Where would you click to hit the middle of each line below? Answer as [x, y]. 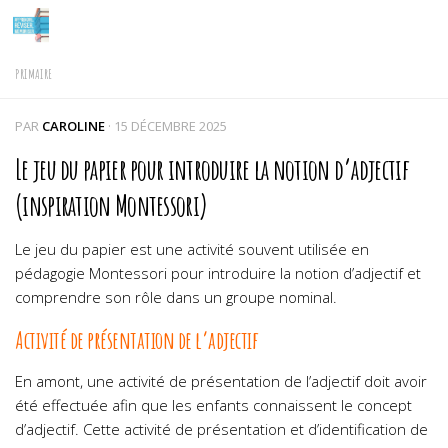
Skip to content [88, 30]
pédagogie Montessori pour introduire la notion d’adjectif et [218, 273]
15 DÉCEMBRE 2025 [170, 126]
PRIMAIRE [33, 73]
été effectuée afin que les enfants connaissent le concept [213, 405]
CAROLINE [73, 126]
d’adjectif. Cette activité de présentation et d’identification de [221, 429]
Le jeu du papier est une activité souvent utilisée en [192, 249]
